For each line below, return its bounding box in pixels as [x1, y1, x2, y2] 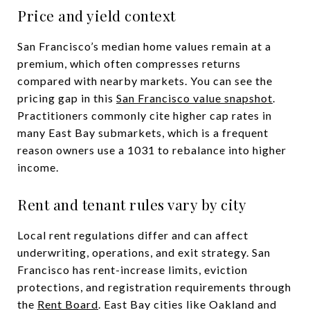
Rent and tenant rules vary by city [17, 194, 246, 214]
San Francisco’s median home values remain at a [17, 39, 271, 53]
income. [17, 160, 59, 174]
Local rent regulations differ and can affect [17, 228, 248, 241]
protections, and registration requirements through [17, 280, 291, 293]
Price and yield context [17, 5, 176, 25]
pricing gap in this [17, 91, 116, 104]
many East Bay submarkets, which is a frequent [17, 125, 268, 139]
